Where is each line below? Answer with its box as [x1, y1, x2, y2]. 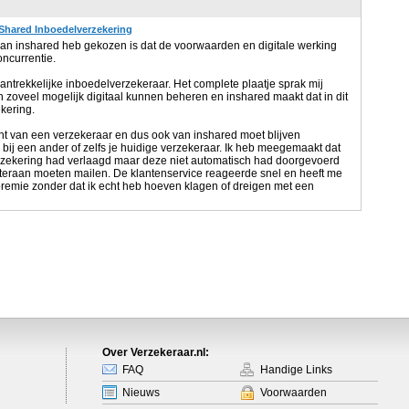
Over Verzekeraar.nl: [102, 346, 209, 359]
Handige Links [260, 363, 332, 376]
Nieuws [122, 386, 160, 399]
